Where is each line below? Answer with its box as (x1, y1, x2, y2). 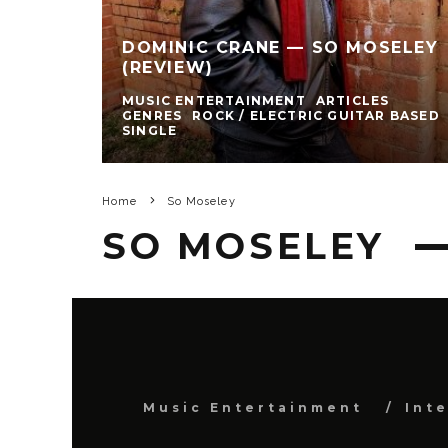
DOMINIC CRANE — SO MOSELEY (122, 38, 439, 58)
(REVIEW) (122, 58, 214, 78)
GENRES (122, 108, 183, 124)
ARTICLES (315, 93, 390, 109)
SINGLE (122, 123, 178, 139)
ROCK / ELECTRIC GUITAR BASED (192, 108, 440, 124)
